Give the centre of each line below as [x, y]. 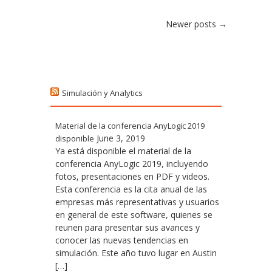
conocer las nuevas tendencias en [122, 240]
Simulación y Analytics [102, 93]
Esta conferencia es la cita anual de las [131, 189]
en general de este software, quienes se [134, 215]
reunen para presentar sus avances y [127, 227]
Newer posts [192, 24]
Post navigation [108, 28]
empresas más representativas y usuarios [137, 202]
